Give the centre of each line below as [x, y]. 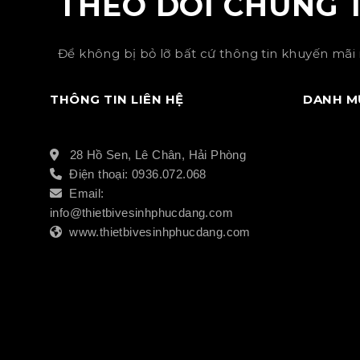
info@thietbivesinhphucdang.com [141, 213]
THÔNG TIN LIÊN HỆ [117, 99]
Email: [83, 193]
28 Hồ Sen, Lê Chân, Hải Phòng [153, 155]
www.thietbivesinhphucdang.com [156, 232]
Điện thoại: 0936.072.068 [134, 174]
